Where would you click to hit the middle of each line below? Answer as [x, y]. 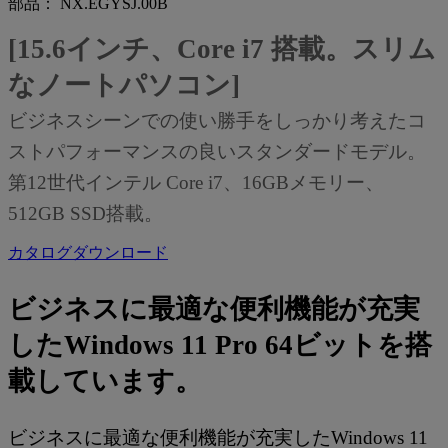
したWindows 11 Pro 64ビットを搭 [220, 344]
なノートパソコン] [124, 84]
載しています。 [105, 380]
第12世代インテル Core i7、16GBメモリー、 [196, 182]
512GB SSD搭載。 [85, 213]
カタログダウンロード [88, 252]
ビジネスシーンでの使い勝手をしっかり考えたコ [217, 120]
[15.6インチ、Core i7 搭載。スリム [222, 48]
